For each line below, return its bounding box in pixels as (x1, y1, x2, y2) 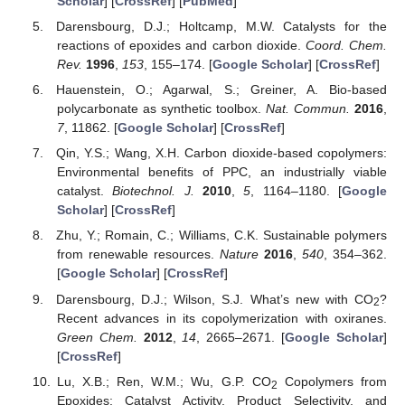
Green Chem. (56, 329, 137, 344)
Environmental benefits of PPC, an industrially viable (56, 165, 387, 180)
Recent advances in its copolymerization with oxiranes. (56, 310, 387, 325)
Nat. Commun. (265, 101, 350, 117)
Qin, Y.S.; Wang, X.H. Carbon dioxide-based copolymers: (56, 146, 387, 161)
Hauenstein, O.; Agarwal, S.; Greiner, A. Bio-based (56, 82, 387, 98)
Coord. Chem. (305, 38, 388, 53)
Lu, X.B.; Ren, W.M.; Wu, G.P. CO (56, 373, 271, 389)
